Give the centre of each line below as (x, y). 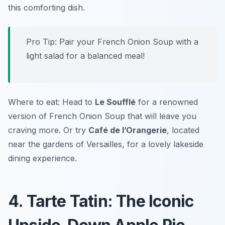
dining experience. (42, 158)
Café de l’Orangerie (128, 130)
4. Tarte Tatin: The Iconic (101, 201)
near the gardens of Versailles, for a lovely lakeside (106, 144)
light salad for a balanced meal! (85, 56)
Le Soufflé (115, 102)
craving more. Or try (48, 130)
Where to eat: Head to (51, 102)
